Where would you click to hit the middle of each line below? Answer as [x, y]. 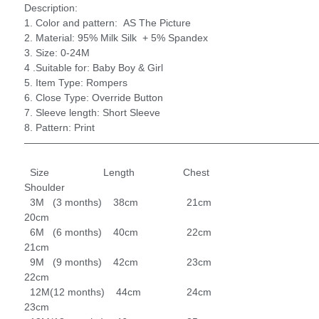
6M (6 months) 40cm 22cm [149, 232]
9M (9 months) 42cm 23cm [149, 262]
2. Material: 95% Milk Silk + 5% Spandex [116, 37]
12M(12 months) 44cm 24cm [149, 292]
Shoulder [46, 187]
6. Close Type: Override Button [94, 97]
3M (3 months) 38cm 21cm [149, 202]
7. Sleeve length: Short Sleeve [92, 112]
